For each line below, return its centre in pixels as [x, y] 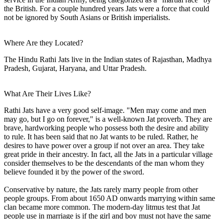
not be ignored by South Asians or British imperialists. [87, 17]
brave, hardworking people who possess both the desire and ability [106, 128]
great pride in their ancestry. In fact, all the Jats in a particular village [108, 154]
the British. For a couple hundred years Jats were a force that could [107, 8]
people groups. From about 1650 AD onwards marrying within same [109, 198]
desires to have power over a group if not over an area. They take [104, 145]
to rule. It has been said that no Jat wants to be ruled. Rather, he [101, 136]
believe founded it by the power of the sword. [74, 172]
